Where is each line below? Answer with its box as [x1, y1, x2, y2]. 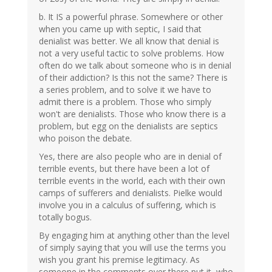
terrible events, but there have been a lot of [39, 163, 209, 175]
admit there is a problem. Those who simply [39, 96, 211, 108]
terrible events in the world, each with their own [39, 175, 225, 187]
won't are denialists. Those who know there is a [39, 108, 226, 120]
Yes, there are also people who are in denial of [39, 151, 222, 163]
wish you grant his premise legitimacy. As [39, 254, 200, 266]
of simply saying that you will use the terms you [39, 242, 226, 254]
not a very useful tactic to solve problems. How [39, 47, 224, 59]
